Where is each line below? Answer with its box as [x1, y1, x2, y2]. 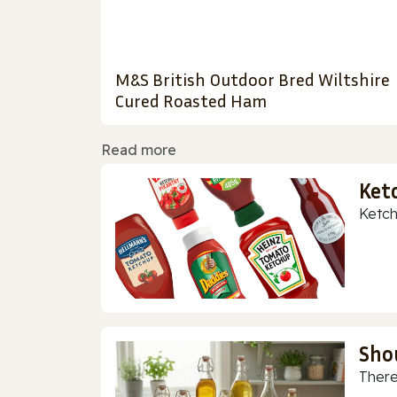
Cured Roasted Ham [115, 90, 267, 112]
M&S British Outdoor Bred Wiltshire [115, 68, 390, 90]
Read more [101, 141, 176, 160]
